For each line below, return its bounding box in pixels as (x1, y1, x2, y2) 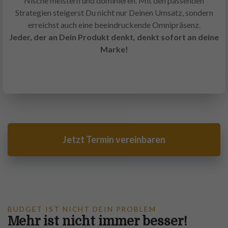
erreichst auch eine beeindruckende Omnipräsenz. (27, 20, 201, 30)
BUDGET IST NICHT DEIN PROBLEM (8, 205, 156, 214)
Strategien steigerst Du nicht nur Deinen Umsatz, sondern (15, 8, 213, 18)
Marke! (100, 44, 128, 54)
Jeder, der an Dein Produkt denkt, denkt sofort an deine (9, 32, 219, 42)
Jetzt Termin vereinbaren (63, 134, 165, 146)
